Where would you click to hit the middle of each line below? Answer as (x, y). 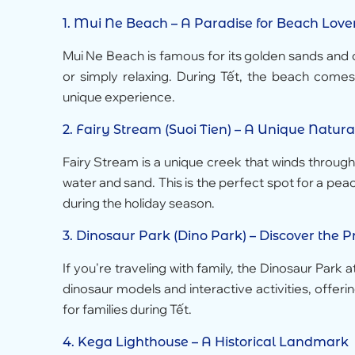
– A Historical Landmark (268, 342)
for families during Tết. (127, 309)
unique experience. (118, 96)
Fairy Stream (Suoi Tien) (153, 129)
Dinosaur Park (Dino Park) (161, 235)
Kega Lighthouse (133, 342)
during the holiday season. (138, 202)
